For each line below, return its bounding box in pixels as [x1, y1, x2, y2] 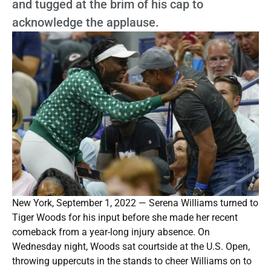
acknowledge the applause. [12, 15, 159, 30]
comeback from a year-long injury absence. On [12, 226, 210, 238]
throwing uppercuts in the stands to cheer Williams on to [12, 255, 252, 267]
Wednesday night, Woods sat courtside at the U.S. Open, [12, 241, 250, 253]
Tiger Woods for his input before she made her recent [12, 212, 238, 224]
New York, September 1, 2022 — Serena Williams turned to [12, 197, 258, 209]
